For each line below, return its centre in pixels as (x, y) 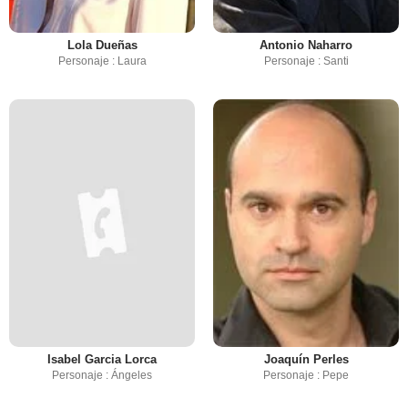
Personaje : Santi (306, 61)
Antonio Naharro (306, 46)
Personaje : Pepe (306, 376)
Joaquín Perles (306, 360)
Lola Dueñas (102, 46)
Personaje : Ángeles (102, 376)
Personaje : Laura (102, 61)
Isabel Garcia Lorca (102, 360)
